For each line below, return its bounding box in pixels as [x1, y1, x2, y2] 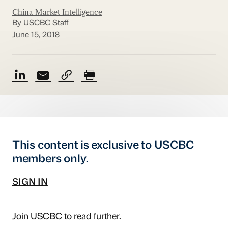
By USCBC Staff [12, 19, 68, 28]
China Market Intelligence [12, 7, 102, 17]
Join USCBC [12, 213, 62, 222]
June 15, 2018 [12, 31, 60, 39]
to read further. [62, 213, 121, 222]
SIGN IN [12, 178, 48, 187]
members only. [12, 154, 89, 165]
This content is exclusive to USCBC [12, 140, 194, 151]
